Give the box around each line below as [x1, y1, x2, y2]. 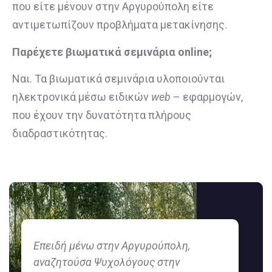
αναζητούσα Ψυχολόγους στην [33, 255, 180, 268]
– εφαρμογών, [171, 90, 243, 104]
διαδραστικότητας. [12, 127, 107, 140]
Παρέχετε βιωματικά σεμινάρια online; [12, 45, 212, 58]
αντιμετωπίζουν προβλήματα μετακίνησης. [12, 18, 227, 32]
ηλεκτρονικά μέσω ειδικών [12, 90, 151, 104]
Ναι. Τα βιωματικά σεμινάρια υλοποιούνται [12, 72, 225, 86]
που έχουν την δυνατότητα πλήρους [12, 109, 191, 122]
